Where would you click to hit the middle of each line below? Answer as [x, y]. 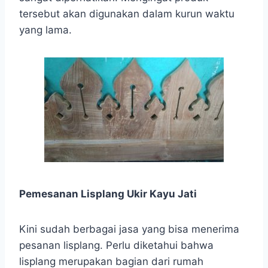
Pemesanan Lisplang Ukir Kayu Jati [108, 194]
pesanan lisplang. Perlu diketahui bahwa [116, 245]
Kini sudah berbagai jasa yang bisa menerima [129, 229]
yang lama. [45, 30]
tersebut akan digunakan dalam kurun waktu [127, 13]
